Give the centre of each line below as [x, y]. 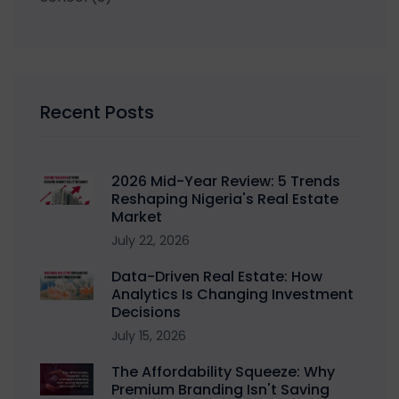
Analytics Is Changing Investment [232, 294]
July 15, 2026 [149, 335]
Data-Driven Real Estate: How [217, 276]
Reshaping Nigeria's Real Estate [225, 199]
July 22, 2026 [151, 240]
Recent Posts [97, 112]
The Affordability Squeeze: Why [223, 371]
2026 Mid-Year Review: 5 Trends [226, 181]
